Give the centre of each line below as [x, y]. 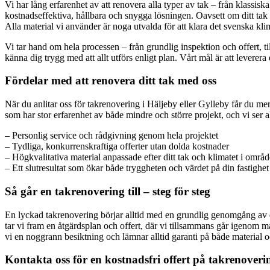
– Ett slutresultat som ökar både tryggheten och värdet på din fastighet [137, 168]
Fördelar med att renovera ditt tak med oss [111, 81]
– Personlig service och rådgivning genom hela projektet [111, 136]
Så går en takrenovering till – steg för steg [108, 191]
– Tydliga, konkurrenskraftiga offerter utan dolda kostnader [117, 146]
